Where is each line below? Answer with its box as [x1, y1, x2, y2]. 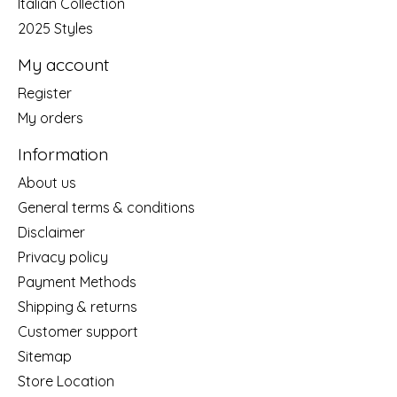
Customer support [18, 322, 138, 340]
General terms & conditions [18, 198, 195, 216]
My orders [18, 109, 83, 128]
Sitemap [18, 346, 72, 365]
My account [18, 54, 109, 76]
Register [18, 84, 72, 103]
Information [18, 144, 108, 166]
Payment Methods [18, 272, 136, 291]
